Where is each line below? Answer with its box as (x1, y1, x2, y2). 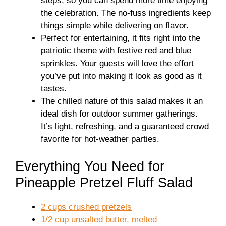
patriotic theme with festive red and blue (41, 46, 191, 55)
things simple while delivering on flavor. (41, 21, 189, 30)
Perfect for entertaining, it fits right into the (41, 33, 200, 43)
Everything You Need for (15, 158, 164, 174)
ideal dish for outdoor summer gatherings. (41, 109, 198, 119)
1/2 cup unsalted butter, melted (41, 214, 157, 224)
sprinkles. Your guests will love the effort (41, 59, 194, 68)
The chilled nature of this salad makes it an (41, 96, 203, 106)
